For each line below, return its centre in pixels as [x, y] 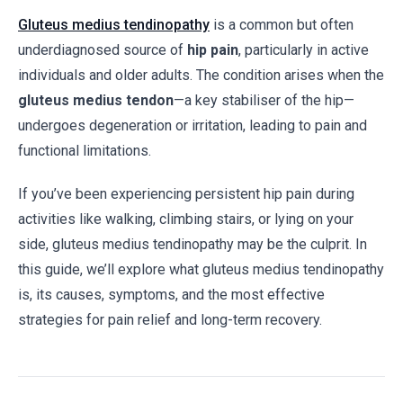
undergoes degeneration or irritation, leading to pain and [193, 125]
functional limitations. [85, 151]
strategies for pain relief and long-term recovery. [170, 320]
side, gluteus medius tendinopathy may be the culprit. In [193, 244]
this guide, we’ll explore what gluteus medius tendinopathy [201, 269]
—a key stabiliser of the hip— [264, 100]
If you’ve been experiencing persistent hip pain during [186, 194]
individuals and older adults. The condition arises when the [201, 75]
